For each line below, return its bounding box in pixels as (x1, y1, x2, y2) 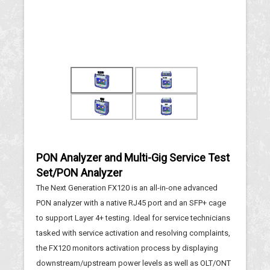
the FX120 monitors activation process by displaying (36, 243, 218, 253)
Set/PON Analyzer (36, 166, 122, 179)
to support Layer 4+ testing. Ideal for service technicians (36, 213, 230, 222)
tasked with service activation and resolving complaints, (36, 228, 230, 237)
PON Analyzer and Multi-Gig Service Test (36, 151, 230, 164)
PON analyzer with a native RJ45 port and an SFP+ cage (36, 198, 226, 207)
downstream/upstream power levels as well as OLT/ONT (36, 259, 231, 268)
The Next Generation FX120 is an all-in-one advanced (36, 183, 218, 192)
